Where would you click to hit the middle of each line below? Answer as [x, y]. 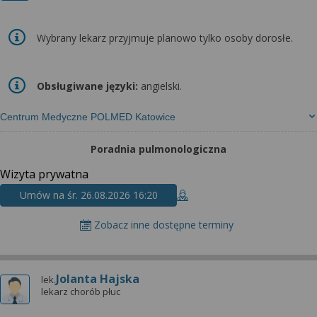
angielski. [161, 86]
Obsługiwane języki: [89, 86]
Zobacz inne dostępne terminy [164, 225]
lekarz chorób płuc [81, 292]
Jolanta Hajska [98, 279]
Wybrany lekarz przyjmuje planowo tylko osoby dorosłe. [165, 38]
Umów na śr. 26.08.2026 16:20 [88, 195]
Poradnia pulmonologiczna [158, 149]
